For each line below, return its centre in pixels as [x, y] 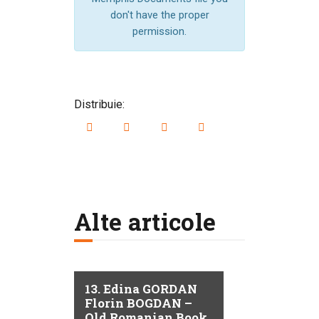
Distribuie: [99, 104]
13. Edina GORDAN [141, 289]
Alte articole [145, 222]
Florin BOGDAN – [138, 303]
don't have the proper [159, 15]
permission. [159, 32]
